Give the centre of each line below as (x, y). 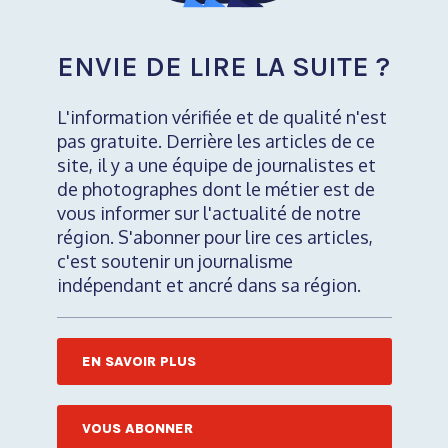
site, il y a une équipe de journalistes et (216, 165)
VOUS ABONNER (137, 429)
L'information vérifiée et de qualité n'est (221, 117)
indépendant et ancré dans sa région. (208, 285)
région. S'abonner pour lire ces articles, (214, 237)
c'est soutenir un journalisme (174, 261)
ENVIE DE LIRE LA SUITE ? (223, 67)
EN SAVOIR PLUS (138, 362)
